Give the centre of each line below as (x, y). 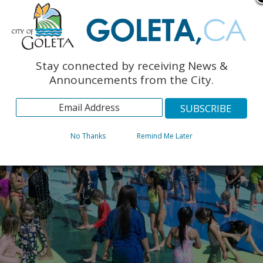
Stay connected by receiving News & (131, 65)
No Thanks (88, 136)
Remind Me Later (165, 136)
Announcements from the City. (131, 80)
